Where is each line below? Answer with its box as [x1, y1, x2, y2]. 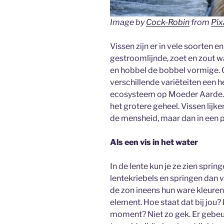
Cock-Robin [146, 17, 189, 27]
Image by [110, 17, 146, 27]
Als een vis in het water [110, 137, 198, 147]
